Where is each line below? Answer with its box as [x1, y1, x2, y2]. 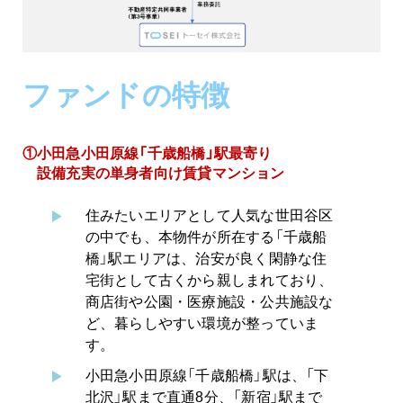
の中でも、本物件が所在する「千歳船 [85, 225, 327, 247]
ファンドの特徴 [22, 72, 230, 115]
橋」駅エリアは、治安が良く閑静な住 [85, 246, 327, 269]
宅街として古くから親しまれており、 [85, 268, 334, 291]
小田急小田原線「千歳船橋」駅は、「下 [85, 363, 329, 386]
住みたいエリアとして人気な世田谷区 [85, 203, 334, 226]
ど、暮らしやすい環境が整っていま [85, 311, 319, 334]
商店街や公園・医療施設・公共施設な [85, 290, 334, 312]
